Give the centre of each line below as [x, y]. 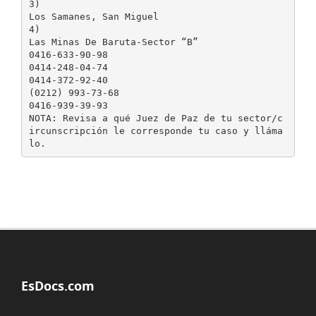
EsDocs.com [58, 286]
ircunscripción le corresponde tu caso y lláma [156, 130]
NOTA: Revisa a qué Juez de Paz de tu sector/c [156, 118]
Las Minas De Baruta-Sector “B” [113, 42]
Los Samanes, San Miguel [93, 16]
